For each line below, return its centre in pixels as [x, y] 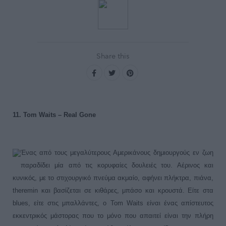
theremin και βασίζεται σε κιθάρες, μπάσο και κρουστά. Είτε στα [113, 190]
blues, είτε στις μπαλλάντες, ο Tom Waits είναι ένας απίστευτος [113, 203]
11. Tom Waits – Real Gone [54, 115]
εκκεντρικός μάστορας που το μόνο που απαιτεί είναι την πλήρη [113, 215]
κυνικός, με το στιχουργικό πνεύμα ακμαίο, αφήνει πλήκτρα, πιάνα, [113, 178]
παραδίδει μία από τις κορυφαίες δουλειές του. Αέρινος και [117, 165]
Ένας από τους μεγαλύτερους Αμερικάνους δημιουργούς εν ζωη [117, 152]
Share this [113, 56]
